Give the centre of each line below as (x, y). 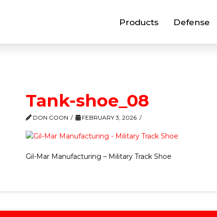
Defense (191, 22)
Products (139, 22)
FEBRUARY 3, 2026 (109, 117)
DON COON (50, 117)
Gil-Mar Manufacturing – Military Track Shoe (98, 156)
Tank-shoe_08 (87, 101)
